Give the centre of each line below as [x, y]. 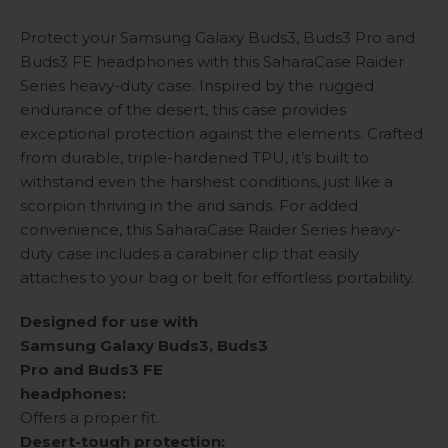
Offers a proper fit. [89, 418]
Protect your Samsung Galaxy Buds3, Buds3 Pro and [217, 38]
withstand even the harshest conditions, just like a [206, 182]
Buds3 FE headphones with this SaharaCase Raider [212, 62]
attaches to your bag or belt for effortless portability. [217, 278]
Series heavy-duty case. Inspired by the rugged [197, 86]
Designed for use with [109, 322]
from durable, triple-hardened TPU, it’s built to [194, 158]
